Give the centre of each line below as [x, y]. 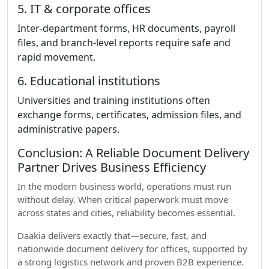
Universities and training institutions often [114, 100]
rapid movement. [56, 57]
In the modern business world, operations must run [124, 186]
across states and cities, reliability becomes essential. [126, 213]
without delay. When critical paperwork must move [123, 199]
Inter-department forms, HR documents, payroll [126, 28]
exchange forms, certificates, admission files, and [129, 115]
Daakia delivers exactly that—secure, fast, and [112, 235]
